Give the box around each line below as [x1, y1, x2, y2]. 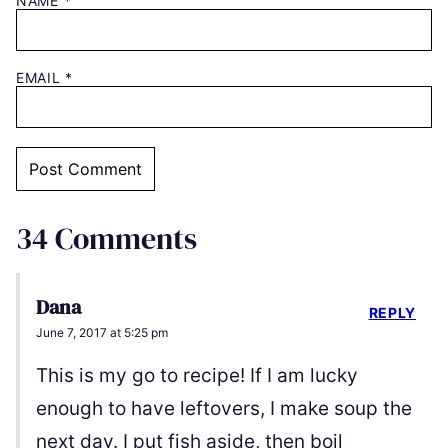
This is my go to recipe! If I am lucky [36, 364, 358, 388]
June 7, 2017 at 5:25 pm [36, 325, 168, 341]
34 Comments [16, 218, 197, 260]
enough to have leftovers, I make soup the [36, 397, 412, 421]
